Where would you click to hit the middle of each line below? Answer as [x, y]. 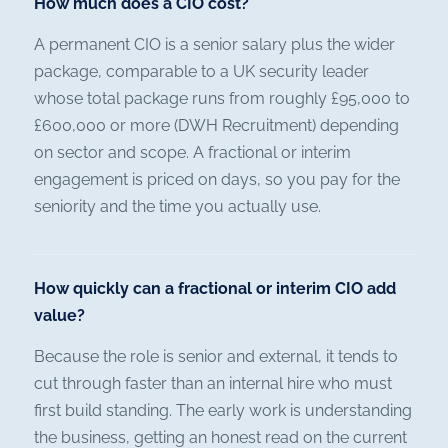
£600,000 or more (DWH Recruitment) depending [216, 126]
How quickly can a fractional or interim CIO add [215, 289]
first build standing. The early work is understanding [223, 411]
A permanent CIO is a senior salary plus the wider [214, 45]
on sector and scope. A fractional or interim [192, 153]
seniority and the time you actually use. [177, 207]
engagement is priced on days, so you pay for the [217, 180]
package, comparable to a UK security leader [201, 72]
